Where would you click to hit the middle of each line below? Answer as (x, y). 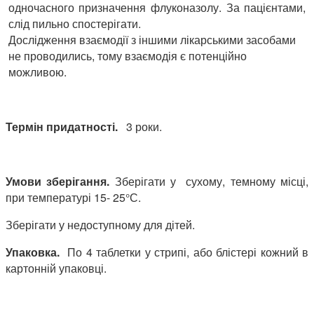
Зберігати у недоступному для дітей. (100, 224)
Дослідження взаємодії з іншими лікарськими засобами (152, 39)
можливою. (37, 71)
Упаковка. (35, 252)
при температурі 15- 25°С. (73, 197)
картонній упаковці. (56, 268)
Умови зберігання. (60, 181)
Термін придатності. (63, 126)
